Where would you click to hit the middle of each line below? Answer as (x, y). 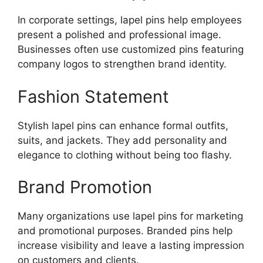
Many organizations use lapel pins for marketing (130, 216)
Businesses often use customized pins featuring (131, 50)
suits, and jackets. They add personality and (122, 140)
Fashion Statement (93, 96)
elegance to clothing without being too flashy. (125, 155)
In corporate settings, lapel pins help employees (130, 20)
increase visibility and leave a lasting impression (131, 246)
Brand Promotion (85, 187)
